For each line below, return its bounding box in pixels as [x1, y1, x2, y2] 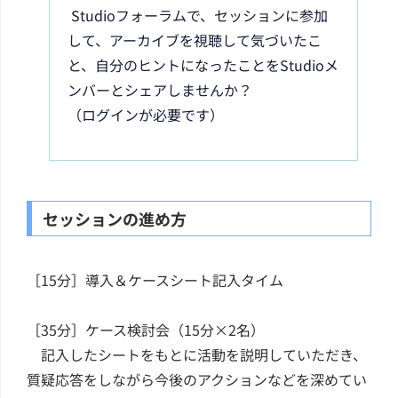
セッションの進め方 [43, 206, 187, 230]
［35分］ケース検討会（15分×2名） [27, 318, 265, 340]
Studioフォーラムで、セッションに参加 [68, 4, 328, 26]
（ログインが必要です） [68, 103, 224, 125]
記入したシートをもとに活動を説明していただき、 [27, 343, 367, 365]
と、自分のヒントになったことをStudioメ [68, 53, 338, 76]
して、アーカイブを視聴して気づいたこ [68, 28, 322, 51]
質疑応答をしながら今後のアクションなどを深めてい [27, 368, 367, 390]
